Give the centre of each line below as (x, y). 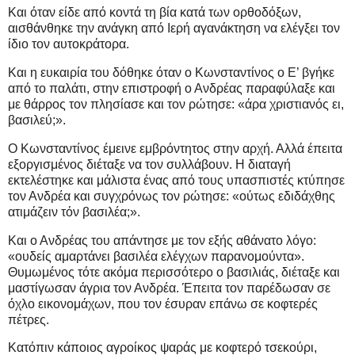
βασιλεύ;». (37, 120)
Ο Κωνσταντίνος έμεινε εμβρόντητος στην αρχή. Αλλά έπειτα (175, 148)
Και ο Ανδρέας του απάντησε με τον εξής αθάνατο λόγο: (162, 240)
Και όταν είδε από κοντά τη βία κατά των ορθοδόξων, (155, 13)
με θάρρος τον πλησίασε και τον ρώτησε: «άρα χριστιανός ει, (176, 104)
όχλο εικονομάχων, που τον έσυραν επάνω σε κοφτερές (163, 303)
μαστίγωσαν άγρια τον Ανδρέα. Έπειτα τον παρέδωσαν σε (169, 288)
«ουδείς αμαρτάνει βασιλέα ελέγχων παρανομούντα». (156, 256)
